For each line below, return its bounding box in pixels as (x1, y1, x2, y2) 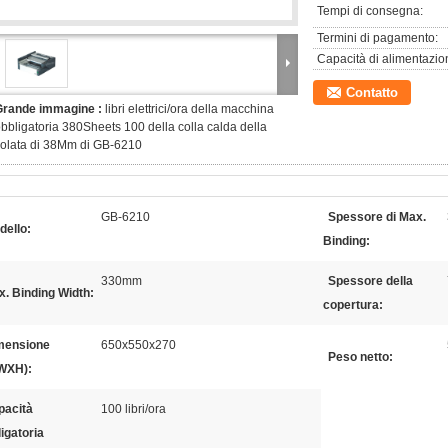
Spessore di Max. (328, 210, 426, 224)
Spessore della (328, 274, 413, 288)
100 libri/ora (101, 402, 166, 416)
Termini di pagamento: (317, 31, 438, 45)
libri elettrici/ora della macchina (105, 102, 274, 116)
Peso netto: (328, 350, 393, 364)
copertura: (323, 298, 383, 312)
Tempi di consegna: (317, 4, 423, 18)
